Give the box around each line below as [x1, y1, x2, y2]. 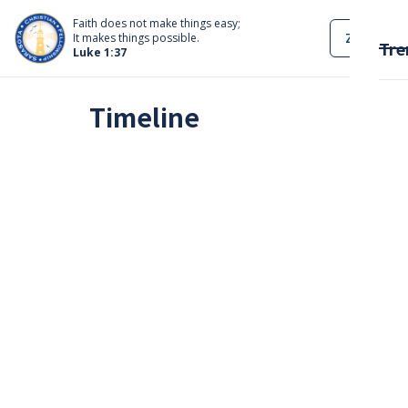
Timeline [89, 98, 200, 135]
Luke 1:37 [73, 44, 127, 60]
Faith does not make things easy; [73, 15, 240, 31]
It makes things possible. [73, 29, 199, 46]
